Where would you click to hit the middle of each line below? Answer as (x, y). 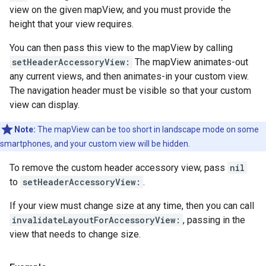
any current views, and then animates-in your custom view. (129, 77)
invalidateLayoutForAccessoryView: (96, 220)
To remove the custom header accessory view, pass (118, 168)
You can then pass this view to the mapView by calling (121, 48)
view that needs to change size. (75, 235)
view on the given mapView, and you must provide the (120, 10)
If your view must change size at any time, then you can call (132, 206)
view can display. (45, 105)
